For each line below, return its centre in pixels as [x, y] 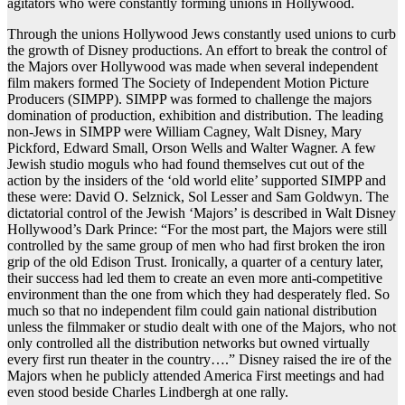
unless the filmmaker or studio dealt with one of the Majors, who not [202, 327]
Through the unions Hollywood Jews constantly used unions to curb [202, 34]
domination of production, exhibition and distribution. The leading [195, 116]
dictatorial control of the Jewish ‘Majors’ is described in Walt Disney [202, 213]
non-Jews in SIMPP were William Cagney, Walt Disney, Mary [184, 132]
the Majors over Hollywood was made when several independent [193, 67]
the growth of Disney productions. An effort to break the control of [197, 51]
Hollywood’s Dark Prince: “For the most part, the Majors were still [197, 230]
